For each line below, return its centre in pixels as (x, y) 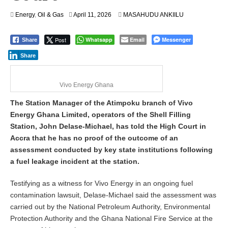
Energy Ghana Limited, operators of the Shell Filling (101, 115)
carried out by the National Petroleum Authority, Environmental (110, 207)
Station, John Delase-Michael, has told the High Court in (108, 126)
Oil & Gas (51, 15)
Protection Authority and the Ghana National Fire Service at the (111, 219)
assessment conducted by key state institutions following (111, 150)
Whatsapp (99, 40)
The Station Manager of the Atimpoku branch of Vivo (102, 103)
